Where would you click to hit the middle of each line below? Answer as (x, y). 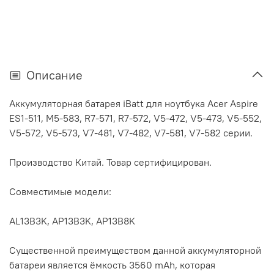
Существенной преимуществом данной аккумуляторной (135, 250)
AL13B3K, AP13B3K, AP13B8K (72, 220)
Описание (54, 75)
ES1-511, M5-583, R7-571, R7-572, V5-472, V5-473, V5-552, (135, 118)
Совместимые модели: (60, 191)
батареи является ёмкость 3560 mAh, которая (112, 265)
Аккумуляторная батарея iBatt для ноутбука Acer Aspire (134, 103)
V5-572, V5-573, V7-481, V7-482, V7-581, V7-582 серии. (131, 132)
